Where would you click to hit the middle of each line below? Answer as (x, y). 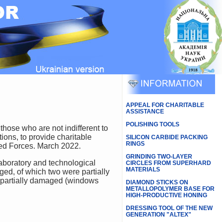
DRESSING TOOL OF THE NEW (169, 208)
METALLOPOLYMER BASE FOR (170, 189)
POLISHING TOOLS (152, 124)
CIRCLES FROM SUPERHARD (168, 163)
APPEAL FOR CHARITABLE (165, 105)
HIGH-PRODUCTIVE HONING (166, 195)
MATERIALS (143, 169)
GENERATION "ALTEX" (158, 215)
